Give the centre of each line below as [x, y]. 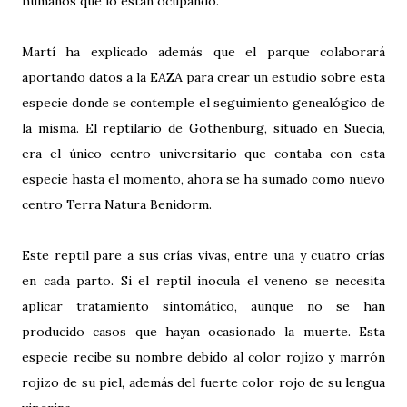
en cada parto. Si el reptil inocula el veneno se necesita [203, 281]
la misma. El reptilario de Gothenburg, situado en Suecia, [203, 129]
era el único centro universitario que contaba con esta [203, 154]
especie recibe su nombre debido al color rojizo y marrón [203, 357]
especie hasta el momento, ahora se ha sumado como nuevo [203, 179]
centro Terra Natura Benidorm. [117, 205]
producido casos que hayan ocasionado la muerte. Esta [203, 332]
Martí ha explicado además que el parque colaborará [203, 52]
